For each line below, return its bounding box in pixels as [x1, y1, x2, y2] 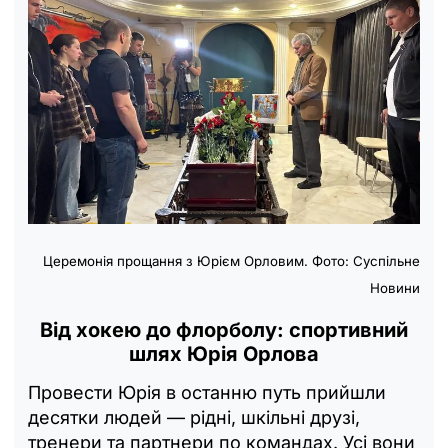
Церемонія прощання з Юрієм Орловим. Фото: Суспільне [43, 253, 420, 270]
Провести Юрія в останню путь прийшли [28, 382, 386, 404]
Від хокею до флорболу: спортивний [40, 318, 408, 343]
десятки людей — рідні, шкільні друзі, [28, 407, 360, 429]
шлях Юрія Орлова [129, 342, 319, 367]
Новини [370, 280, 420, 297]
